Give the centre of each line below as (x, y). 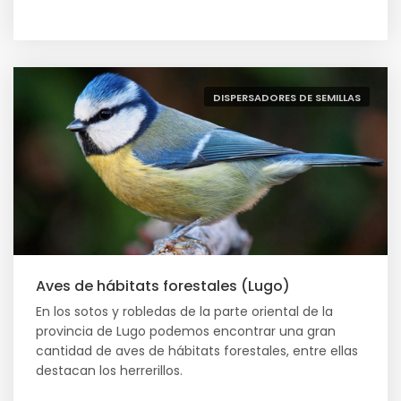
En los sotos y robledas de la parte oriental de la (184, 311)
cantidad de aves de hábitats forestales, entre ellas (197, 351)
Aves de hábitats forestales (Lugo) (163, 286)
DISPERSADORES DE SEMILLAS (287, 98)
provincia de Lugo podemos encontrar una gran (186, 331)
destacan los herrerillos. (109, 371)
